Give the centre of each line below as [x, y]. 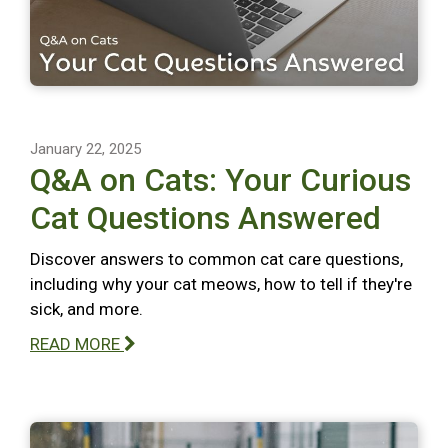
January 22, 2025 [85, 148]
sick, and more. [86, 308]
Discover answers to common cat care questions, [216, 258]
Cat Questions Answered [205, 217]
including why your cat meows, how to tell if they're [221, 283]
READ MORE [77, 343]
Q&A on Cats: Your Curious [220, 179]
